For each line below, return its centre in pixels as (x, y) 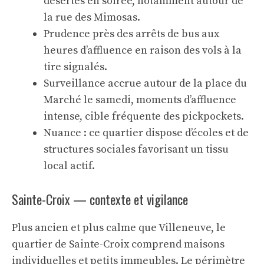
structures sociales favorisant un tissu (136, 149)
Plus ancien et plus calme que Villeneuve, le (119, 228)
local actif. (69, 166)
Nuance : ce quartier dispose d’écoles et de (146, 133)
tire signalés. (75, 67)
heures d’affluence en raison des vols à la (143, 50)
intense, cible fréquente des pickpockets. (144, 116)
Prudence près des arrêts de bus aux (131, 34)
